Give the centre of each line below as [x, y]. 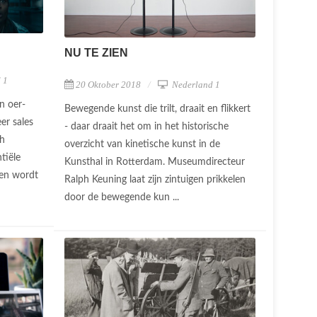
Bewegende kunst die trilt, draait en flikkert [157, 109]
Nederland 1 [195, 84]
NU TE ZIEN [96, 52]
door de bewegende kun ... [123, 197]
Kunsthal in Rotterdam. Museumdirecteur [155, 162]
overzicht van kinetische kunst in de [142, 144]
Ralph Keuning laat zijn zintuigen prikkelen [155, 179]
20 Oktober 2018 [108, 84]
